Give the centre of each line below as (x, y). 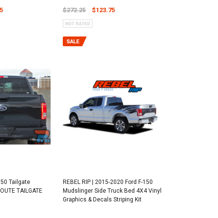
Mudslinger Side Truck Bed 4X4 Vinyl (112, 191)
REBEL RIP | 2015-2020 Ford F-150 (108, 182)
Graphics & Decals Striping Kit (102, 199)
